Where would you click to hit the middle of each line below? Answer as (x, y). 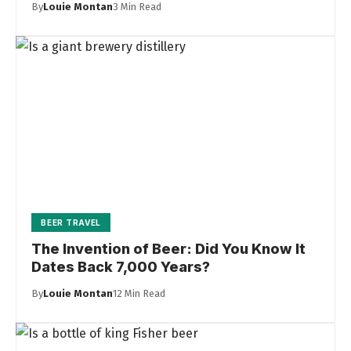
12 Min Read (139, 294)
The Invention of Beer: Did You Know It (169, 249)
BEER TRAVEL (71, 223)
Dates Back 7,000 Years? (121, 267)
